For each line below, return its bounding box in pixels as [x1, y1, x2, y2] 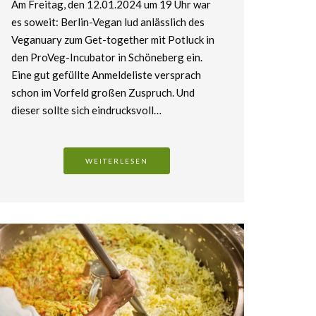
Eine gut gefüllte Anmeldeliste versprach [11, 68, 201, 82]
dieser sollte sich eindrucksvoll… [11, 104, 162, 117]
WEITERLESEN [85, 157, 149, 166]
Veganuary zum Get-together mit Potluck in [11, 33, 214, 47]
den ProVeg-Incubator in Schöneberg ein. [11, 51, 202, 64]
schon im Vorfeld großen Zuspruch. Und [11, 86, 195, 99]
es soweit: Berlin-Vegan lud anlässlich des [11, 16, 205, 29]
